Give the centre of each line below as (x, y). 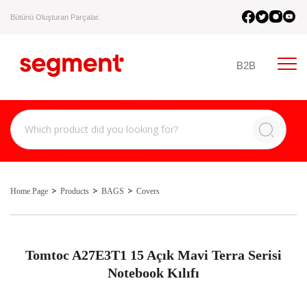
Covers (148, 191)
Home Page (29, 191)
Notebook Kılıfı (153, 273)
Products (75, 191)
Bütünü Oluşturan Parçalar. (55, 17)
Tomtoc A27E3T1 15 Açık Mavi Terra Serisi (153, 255)
